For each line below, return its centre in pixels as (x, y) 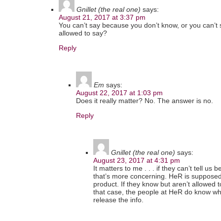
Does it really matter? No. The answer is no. (145, 101)
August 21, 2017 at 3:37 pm (102, 18)
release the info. (118, 200)
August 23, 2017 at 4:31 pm (137, 161)
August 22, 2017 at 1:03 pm (119, 93)
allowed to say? (83, 33)
